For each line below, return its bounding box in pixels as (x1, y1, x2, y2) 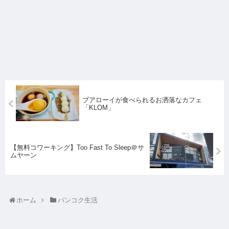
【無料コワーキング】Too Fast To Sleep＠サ (10, 144, 144, 152)
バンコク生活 (57, 196, 98, 204)
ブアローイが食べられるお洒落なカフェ (82, 96, 202, 104)
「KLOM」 (82, 104, 115, 112)
